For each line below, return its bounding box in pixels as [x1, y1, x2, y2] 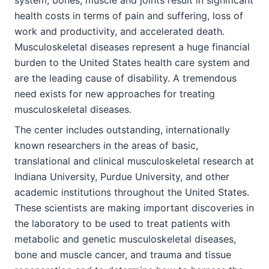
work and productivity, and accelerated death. [14, 25, 225, 37]
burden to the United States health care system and [14, 56, 250, 68]
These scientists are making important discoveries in [14, 201, 254, 214]
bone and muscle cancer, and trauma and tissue [14, 248, 231, 261]
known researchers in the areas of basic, [14, 139, 198, 151]
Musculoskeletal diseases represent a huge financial [14, 40, 250, 53]
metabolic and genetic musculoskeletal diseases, [14, 232, 236, 245]
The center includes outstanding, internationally [14, 123, 230, 136]
